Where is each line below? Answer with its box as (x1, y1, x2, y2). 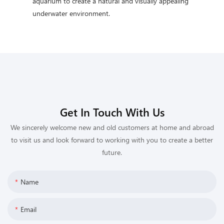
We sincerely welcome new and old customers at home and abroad (10, 122, 214, 132)
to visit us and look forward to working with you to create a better (11, 135, 213, 145)
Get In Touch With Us (59, 104, 164, 119)
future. (102, 147, 122, 157)
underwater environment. (32, 8, 110, 18)
